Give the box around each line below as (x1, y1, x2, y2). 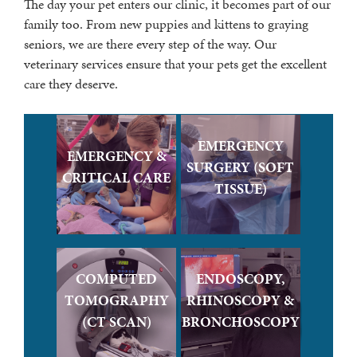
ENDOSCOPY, (195, 268, 285, 288)
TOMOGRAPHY (64, 289, 169, 310)
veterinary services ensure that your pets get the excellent (24, 53, 327, 73)
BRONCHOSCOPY (181, 311, 300, 331)
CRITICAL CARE (62, 167, 171, 188)
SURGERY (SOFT (186, 156, 295, 177)
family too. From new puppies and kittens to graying (24, 14, 308, 33)
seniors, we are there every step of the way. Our (24, 33, 277, 53)
